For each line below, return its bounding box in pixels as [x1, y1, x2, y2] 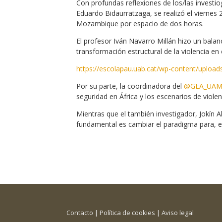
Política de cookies [100, 208, 156, 217]
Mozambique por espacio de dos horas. [76, 18, 204, 28]
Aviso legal [162, 208, 194, 217]
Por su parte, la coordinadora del [76, 81, 184, 91]
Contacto [66, 208, 94, 217]
